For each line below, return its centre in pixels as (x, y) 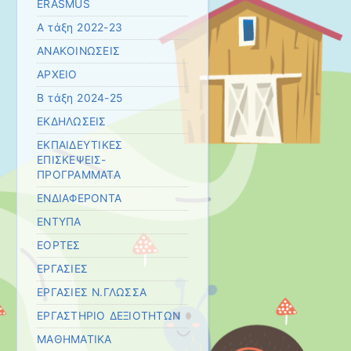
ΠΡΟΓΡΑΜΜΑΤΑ (79, 175)
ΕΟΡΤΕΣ (59, 246)
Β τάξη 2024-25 (80, 98)
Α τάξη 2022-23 (80, 28)
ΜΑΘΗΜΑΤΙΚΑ (74, 340)
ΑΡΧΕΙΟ (57, 75)
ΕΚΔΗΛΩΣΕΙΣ (72, 122)
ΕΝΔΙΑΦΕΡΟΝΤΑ (80, 199)
